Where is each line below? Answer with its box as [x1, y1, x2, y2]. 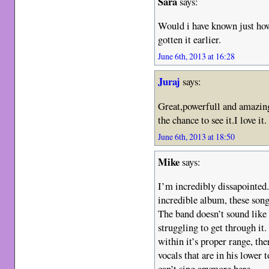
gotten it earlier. [158, 32, 222, 47]
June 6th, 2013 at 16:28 [158, 50, 235, 62]
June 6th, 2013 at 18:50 [158, 130, 235, 142]
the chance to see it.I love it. [158, 112, 267, 127]
